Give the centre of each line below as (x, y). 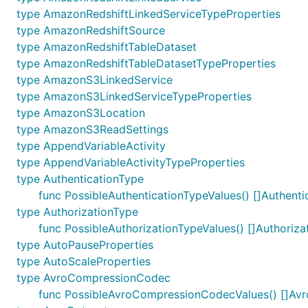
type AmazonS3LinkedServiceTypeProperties (134, 96)
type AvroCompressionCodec (93, 278)
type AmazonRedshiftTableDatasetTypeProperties (146, 63)
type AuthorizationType (77, 212)
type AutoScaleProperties (84, 261)
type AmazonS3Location (81, 113)
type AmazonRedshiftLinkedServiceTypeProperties (148, 14)
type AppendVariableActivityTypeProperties (131, 162)
